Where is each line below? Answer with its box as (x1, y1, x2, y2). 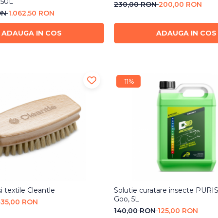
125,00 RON (157, 206, 198, 215)
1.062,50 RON (8, 8, 54, 18)
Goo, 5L (113, 194, 139, 203)
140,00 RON (113, 206, 158, 215)
